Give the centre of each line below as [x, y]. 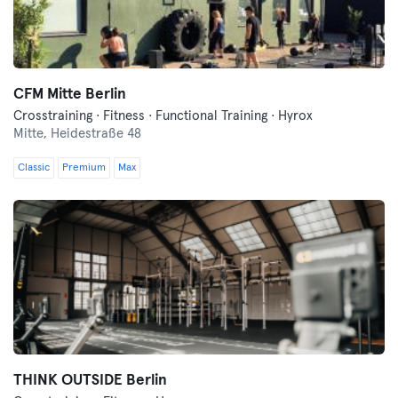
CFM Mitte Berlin [70, 95]
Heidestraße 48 [96, 134]
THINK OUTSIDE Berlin [90, 381]
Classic [34, 168]
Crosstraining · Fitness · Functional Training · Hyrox [163, 116]
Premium [84, 168]
